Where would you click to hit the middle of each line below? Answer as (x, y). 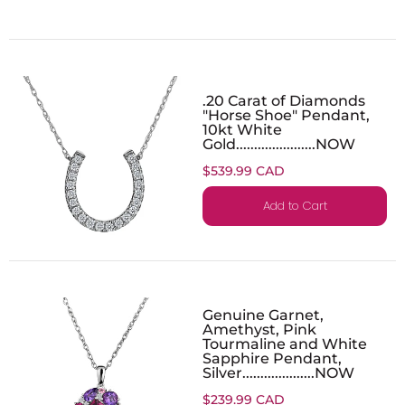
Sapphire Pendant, (272, 358)
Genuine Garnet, (263, 314)
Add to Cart (295, 205)
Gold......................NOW (279, 143)
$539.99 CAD (244, 170)
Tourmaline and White (285, 343)
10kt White (242, 129)
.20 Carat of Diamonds (284, 100)
